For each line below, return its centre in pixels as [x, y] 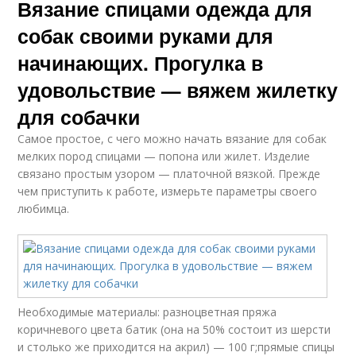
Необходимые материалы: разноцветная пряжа [147, 312]
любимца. [44, 209]
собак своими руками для [146, 36]
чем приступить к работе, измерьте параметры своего [168, 192]
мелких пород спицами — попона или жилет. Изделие [164, 157]
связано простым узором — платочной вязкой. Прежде [169, 174]
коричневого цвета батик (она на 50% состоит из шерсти [174, 330]
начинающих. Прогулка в [141, 63]
